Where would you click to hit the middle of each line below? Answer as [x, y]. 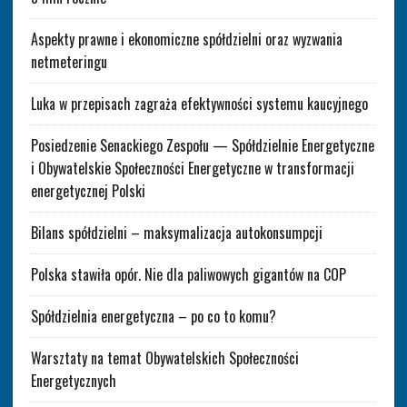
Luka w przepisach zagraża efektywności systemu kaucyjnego [199, 103]
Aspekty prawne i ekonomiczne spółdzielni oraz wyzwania [186, 39]
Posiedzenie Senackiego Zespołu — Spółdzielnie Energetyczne [202, 145]
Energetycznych [73, 380]
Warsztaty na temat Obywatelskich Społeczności [164, 357]
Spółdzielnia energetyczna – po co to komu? [155, 316]
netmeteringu [69, 61]
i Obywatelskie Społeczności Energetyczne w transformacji [192, 168]
